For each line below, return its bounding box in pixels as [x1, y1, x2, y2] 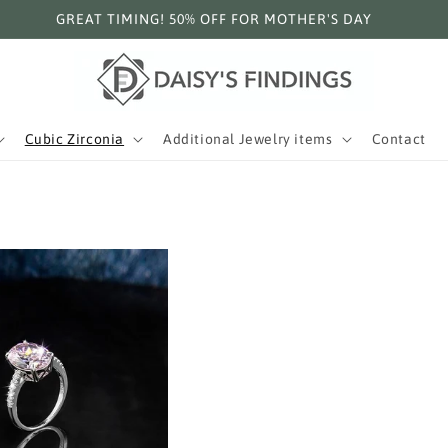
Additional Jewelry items [163, 131, 333, 147]
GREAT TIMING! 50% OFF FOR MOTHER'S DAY [56, 11, 372, 27]
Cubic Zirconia [24, 131, 125, 147]
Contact [371, 131, 426, 147]
